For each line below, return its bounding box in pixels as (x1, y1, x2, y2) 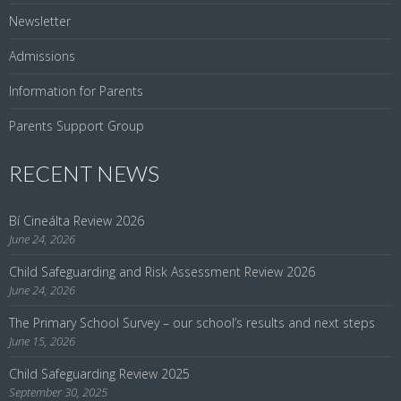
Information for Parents (9, 81, 143, 99)
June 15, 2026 (9, 332, 75, 349)
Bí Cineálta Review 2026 (9, 211, 144, 229)
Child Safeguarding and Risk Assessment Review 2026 (9, 262, 315, 280)
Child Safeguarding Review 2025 (9, 364, 190, 382)
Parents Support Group (9, 116, 144, 134)
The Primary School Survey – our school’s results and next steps (9, 313, 375, 331)
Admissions (9, 47, 75, 64)
